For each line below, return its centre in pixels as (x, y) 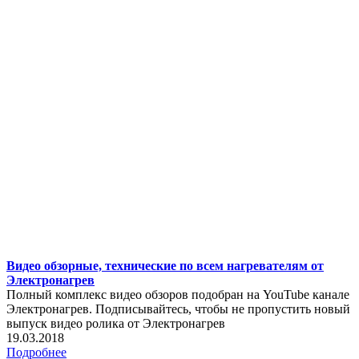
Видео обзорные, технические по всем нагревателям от (165, 265)
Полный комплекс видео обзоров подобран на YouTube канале (178, 294)
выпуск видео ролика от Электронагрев (116, 323)
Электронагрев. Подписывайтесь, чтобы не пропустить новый (178, 309)
